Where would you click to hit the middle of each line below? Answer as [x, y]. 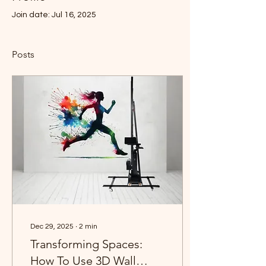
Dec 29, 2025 [52, 227]
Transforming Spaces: [86, 244]
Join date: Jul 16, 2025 [54, 15]
